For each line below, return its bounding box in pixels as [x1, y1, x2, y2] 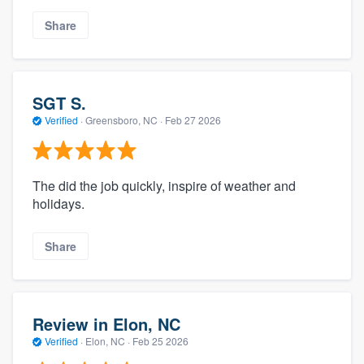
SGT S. [32, 91, 86, 115]
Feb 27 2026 [165, 113, 221, 128]
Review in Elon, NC [32, 312, 180, 336]
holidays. [32, 193, 84, 213]
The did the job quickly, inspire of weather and [32, 175, 296, 195]
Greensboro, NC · [83, 113, 165, 128]
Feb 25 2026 [132, 334, 188, 349]
